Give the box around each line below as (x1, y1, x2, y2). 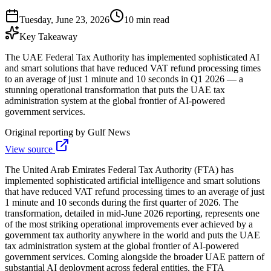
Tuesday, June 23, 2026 (19, 14, 109, 25)
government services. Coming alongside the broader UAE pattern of (5, 251, 264, 262)
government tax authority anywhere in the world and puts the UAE (5, 229, 260, 240)
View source (5, 143, 55, 154)
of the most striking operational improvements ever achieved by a (5, 218, 253, 229)
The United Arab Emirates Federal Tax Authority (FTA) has (5, 164, 233, 175)
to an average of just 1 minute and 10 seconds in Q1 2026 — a (5, 73, 243, 84)
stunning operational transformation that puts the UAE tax (5, 84, 225, 95)
